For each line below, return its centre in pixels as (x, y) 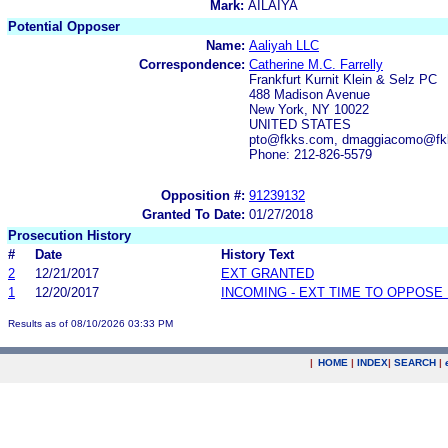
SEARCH (415, 362)
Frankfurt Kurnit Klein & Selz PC (343, 79)
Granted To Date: (193, 214)
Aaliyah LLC (284, 45)
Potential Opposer (64, 26)
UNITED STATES (300, 124)
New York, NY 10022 (309, 109)
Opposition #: (203, 195)
